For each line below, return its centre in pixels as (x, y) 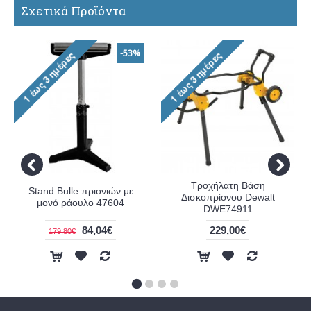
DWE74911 (228, 209)
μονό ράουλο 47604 (81, 203)
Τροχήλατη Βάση (228, 186)
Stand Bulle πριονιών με (81, 191)
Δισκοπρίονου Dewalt (228, 197)
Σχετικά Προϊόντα (73, 11)
